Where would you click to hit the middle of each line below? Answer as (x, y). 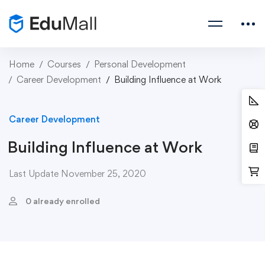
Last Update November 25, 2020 (77, 174)
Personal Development (140, 64)
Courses (64, 64)
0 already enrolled (63, 201)
